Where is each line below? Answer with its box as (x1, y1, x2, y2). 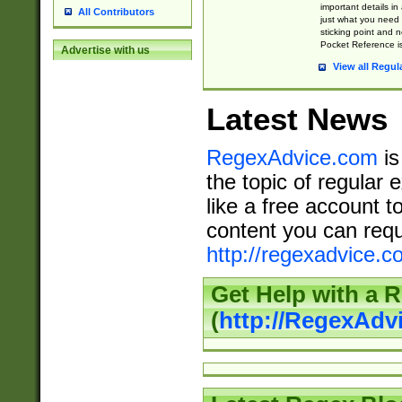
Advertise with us (60, 44, 150, 57)
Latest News (205, 101, 388, 137)
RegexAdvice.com (205, 146, 378, 170)
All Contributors (77, 6, 154, 18)
